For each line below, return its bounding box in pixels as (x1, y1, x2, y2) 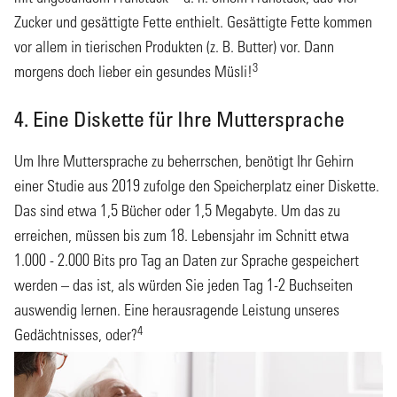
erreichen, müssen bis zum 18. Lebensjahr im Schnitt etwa (14, 226, 349, 245)
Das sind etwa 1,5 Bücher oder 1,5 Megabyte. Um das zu (14, 201, 340, 221)
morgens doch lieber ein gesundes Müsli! (14, 62, 253, 82)
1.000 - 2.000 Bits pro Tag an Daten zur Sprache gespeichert (14, 251, 359, 270)
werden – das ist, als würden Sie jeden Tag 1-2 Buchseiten (14, 276, 353, 295)
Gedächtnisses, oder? (14, 325, 137, 345)
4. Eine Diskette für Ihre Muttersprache (14, 105, 345, 132)
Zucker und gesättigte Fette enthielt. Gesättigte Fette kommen (14, 12, 372, 32)
